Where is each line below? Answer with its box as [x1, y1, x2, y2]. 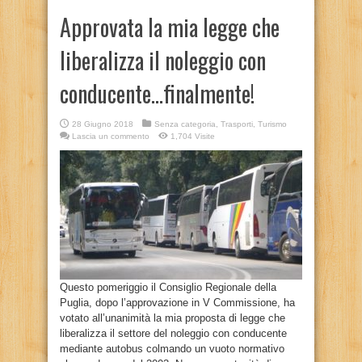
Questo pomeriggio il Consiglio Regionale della [60, 281, 276, 293]
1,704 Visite [170, 132, 215, 141]
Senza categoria [154, 120, 216, 128]
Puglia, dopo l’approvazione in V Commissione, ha [60, 297, 295, 309]
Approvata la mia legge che [60, 11, 280, 44]
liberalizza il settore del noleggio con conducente [60, 327, 287, 339]
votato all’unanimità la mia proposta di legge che [60, 312, 285, 324]
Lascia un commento [72, 132, 149, 141]
